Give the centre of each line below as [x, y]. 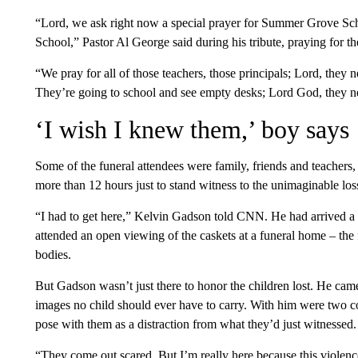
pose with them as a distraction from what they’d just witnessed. [195, 324]
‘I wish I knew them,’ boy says [192, 129]
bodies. [53, 255]
